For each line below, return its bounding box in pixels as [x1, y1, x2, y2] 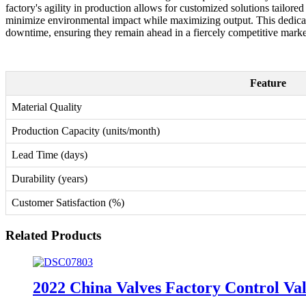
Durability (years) [12, 173, 87, 185]
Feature [250, 77, 286, 89]
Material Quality [12, 101, 82, 113]
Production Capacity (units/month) [12, 125, 160, 137]
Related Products [5, 228, 101, 243]
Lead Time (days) [12, 149, 87, 161]
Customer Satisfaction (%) [12, 197, 124, 209]
